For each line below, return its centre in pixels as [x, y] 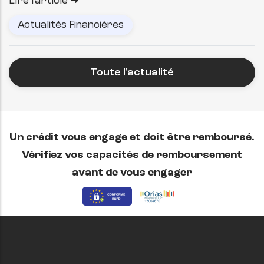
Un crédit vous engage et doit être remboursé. [132, 137]
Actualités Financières [71, 25]
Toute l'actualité [132, 72]
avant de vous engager [132, 172]
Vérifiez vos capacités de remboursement [132, 155]
